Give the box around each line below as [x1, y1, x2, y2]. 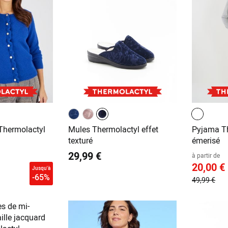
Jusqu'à [32, 164, 50, 172]
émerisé [192, 135, 220, 147]
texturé [68, 135, 93, 147]
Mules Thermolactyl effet [68, 124, 158, 135]
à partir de [192, 151, 220, 160]
